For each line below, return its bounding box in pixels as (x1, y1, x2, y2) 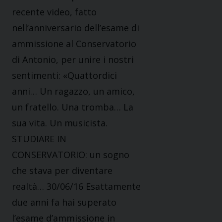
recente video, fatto (12, 6, 97, 18)
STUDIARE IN (12, 133, 66, 145)
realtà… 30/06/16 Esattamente (12, 180, 141, 193)
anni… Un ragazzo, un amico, (12, 85, 135, 98)
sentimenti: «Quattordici (12, 69, 117, 82)
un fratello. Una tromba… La (12, 101, 133, 113)
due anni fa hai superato (12, 196, 116, 209)
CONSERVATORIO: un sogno (12, 149, 129, 161)
